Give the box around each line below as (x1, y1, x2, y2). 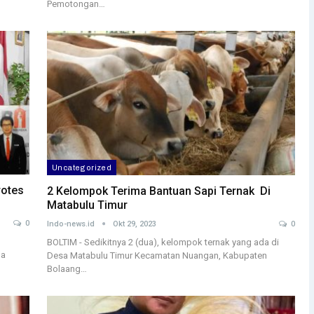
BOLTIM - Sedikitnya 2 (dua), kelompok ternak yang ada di (47, 236, 280, 247)
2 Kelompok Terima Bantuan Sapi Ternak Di (47, 184, 271, 198)
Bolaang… (47, 263, 88, 274)
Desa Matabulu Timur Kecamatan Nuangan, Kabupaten (47, 250, 268, 261)
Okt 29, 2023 (113, 219, 157, 228)
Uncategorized (52, 163, 112, 172)
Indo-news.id (47, 219, 97, 228)
